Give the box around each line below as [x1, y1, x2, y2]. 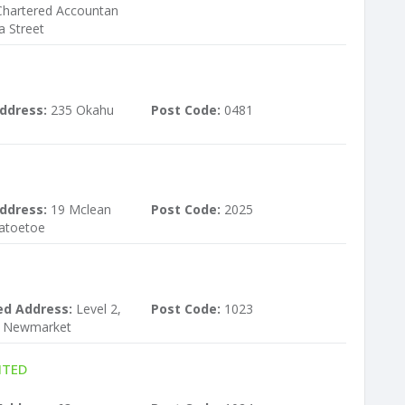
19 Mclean [47, 201, 111, 218]
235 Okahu [47, 101, 114, 118]
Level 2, [72, 300, 121, 317]
